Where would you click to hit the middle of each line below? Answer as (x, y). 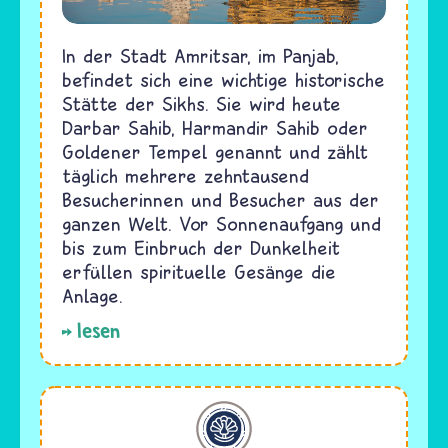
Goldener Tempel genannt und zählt (215, 152)
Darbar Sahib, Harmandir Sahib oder (215, 128)
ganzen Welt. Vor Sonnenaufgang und (221, 224)
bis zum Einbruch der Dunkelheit (201, 248)
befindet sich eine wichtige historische (223, 80)
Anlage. (92, 296)
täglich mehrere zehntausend (185, 176)
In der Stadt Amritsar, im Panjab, (200, 56)
